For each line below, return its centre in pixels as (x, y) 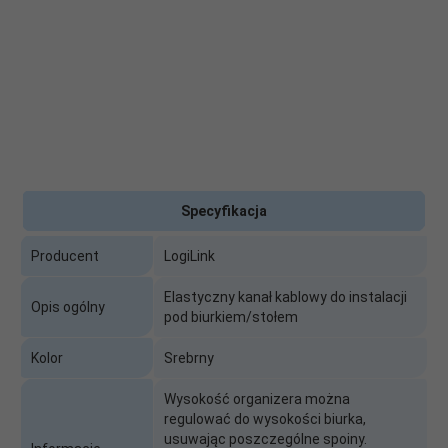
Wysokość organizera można (257, 398)
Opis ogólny (68, 306)
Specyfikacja (224, 210)
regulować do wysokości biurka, (265, 418)
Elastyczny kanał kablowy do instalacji (285, 296)
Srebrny (189, 357)
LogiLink (189, 255)
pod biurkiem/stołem (231, 316)
